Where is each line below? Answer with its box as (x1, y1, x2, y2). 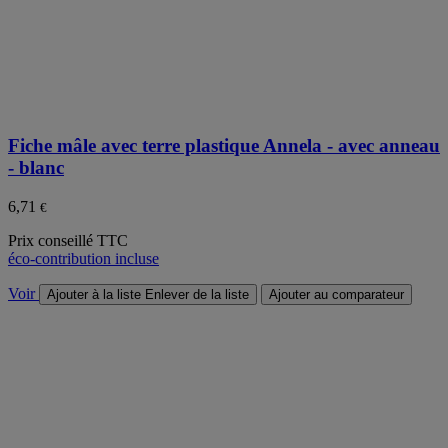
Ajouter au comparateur (269, 286, 404, 302)
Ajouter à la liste (47, 286, 141, 302)
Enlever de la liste (145, 286, 249, 302)
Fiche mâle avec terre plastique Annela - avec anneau (8, 135, 440, 157)
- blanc (8, 157, 64, 179)
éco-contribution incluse (8, 249, 159, 267)
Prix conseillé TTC (8, 231, 128, 249)
